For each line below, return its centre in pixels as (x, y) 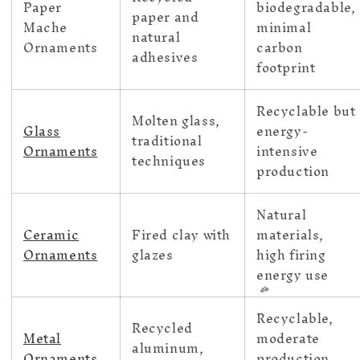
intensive (287, 151)
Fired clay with (181, 235)
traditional (167, 141)
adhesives (165, 57)
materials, (290, 235)
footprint (286, 68)
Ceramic (51, 235)
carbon (280, 48)
